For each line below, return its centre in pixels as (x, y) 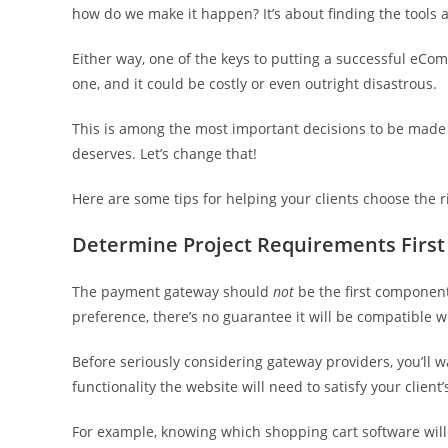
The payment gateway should (172, 291)
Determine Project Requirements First (258, 244)
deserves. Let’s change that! (164, 153)
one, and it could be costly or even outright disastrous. (254, 83)
